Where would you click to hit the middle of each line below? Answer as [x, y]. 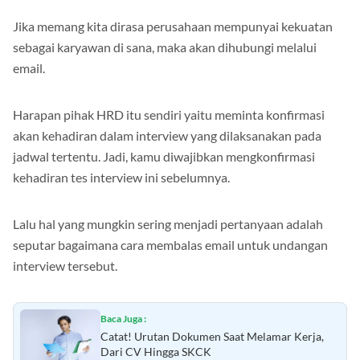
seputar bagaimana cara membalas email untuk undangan [170, 245]
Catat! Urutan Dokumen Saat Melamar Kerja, [212, 337]
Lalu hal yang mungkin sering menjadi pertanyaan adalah [168, 224]
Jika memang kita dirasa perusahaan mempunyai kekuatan [173, 27]
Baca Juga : [123, 319]
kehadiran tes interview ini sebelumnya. [121, 178]
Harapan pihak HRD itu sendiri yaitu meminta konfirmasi [169, 115]
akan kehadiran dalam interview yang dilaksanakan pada [167, 136]
